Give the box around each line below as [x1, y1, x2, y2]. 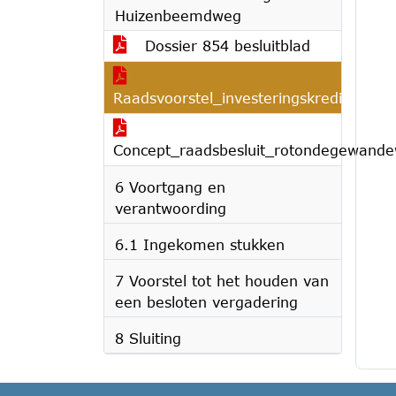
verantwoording [115, 200, 226, 217]
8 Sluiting [115, 330, 181, 346]
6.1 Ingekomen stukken [115, 236, 285, 253]
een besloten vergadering [115, 293, 298, 310]
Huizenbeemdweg [115, 7, 241, 24]
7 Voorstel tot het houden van [115, 272, 329, 289]
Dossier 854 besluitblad [140, 37, 310, 54]
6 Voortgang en [115, 179, 225, 195]
